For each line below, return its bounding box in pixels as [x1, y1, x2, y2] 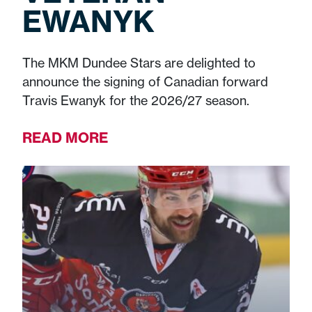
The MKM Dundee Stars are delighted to [22, 55, 256, 71]
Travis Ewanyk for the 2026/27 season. [22, 93, 249, 109]
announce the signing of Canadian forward [22, 74, 268, 90]
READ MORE [22, 129, 108, 146]
